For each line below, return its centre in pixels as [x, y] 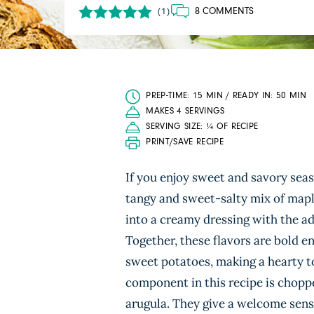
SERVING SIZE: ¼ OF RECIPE [202, 127]
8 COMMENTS [224, 11]
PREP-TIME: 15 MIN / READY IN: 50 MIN [226, 96]
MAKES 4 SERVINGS [185, 111]
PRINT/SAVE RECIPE [185, 142]
